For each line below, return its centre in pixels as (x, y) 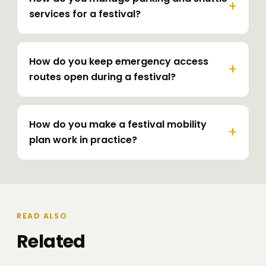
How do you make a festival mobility (118, 125)
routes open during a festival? (102, 77)
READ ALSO (42, 216)
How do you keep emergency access (119, 62)
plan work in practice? (83, 140)
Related (51, 242)
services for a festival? (85, 14)
